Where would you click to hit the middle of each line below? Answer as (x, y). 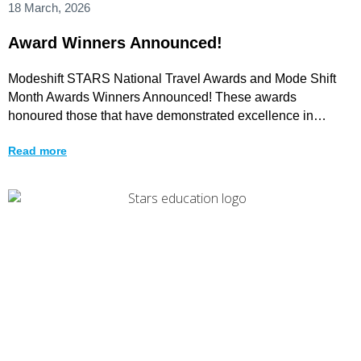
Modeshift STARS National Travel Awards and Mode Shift (172, 78)
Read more (37, 150)
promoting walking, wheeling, (91, 134)
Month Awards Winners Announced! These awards (152, 97)
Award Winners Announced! (115, 42)
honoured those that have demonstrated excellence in (161, 115)
